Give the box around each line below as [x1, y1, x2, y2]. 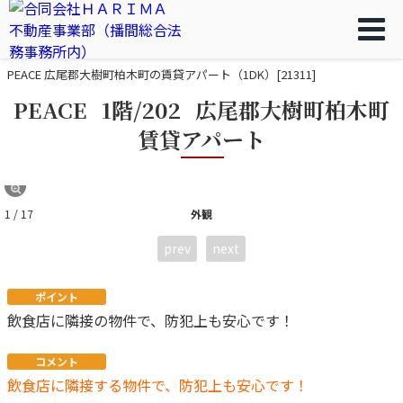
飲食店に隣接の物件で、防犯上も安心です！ [7, 309, 294, 331]
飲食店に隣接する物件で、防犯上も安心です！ [7, 374, 309, 396]
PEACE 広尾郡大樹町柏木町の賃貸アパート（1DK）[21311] [7, 66, 316, 83]
